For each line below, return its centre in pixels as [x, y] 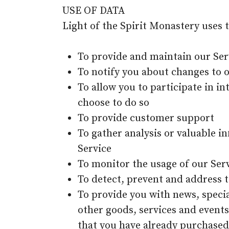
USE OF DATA [94, 11]
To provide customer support [146, 118]
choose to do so [113, 103]
